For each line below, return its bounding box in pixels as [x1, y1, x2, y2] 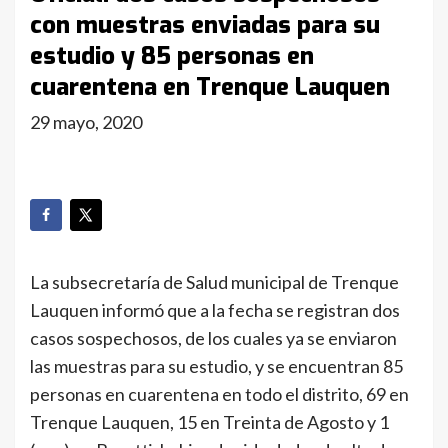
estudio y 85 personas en [30, 40, 314, 72]
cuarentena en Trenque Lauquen [30, 71, 390, 103]
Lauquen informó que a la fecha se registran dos [30, 298, 400, 321]
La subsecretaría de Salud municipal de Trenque [30, 270, 399, 293]
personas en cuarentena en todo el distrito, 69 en [30, 382, 409, 405]
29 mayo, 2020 [30, 111, 142, 133]
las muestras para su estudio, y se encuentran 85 [30, 354, 403, 377]
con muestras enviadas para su [30, 9, 380, 41]
